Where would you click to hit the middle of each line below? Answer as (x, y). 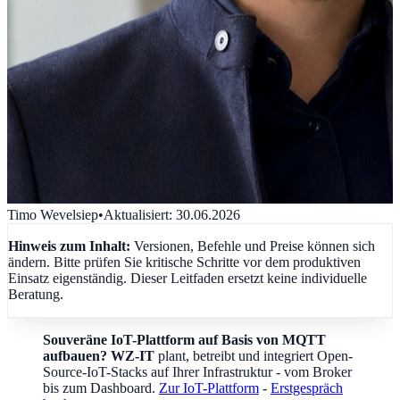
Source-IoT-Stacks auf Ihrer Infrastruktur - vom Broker (197, 371)
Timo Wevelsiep (53, 214)
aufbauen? (75, 355)
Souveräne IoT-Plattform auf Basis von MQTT (184, 339)
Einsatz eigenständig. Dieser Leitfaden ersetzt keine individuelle (187, 278)
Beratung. (36, 294)
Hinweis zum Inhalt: (71, 246)
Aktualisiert (136, 214)
